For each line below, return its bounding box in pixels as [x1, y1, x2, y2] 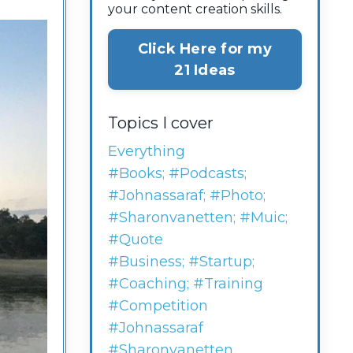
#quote [107, 231, 163, 249]
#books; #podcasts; [107, 165, 247, 183]
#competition [107, 297, 208, 315]
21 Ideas [174, 61, 236, 79]
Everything [107, 143, 185, 161]
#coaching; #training [107, 275, 263, 293]
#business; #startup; [107, 253, 255, 271]
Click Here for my [137, 39, 272, 58]
